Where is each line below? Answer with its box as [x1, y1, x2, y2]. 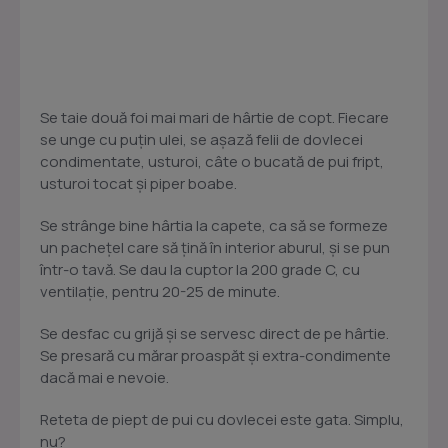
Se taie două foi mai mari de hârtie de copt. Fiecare [40, 107, 389, 129]
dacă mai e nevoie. [40, 367, 169, 389]
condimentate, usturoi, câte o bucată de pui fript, [40, 151, 384, 173]
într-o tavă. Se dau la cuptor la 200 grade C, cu [40, 259, 360, 281]
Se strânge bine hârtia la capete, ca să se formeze [40, 215, 388, 237]
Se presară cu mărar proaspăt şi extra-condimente [40, 345, 391, 367]
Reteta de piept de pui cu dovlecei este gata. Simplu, [40, 409, 404, 431]
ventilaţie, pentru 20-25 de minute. [40, 281, 280, 303]
